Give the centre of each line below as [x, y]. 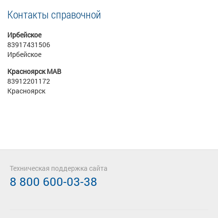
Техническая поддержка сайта [59, 168]
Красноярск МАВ [34, 71]
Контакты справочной [54, 14]
